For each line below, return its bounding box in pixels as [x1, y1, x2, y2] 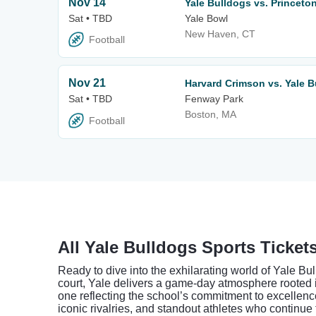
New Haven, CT [185, 28, 255, 40]
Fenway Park [185, 93, 243, 105]
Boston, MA [185, 109, 236, 121]
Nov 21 [68, 77, 106, 90]
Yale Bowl [185, 13, 228, 25]
